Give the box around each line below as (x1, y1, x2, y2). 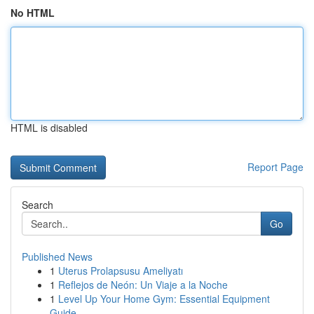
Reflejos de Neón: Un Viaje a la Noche (58, 278, 228, 292)
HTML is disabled (11, 121, 88, 135)
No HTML (11, 6, 55, 20)
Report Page (247, 160, 303, 174)
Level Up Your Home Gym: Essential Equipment (58, 292, 270, 306)
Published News (22, 250, 93, 264)
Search (22, 198, 53, 212)
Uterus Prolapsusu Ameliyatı (58, 264, 183, 278)
